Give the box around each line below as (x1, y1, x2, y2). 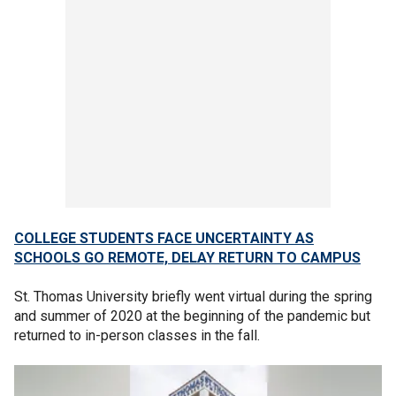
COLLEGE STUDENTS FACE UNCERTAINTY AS (14, 230, 314, 247)
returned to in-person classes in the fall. (14, 327, 267, 344)
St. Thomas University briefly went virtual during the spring (14, 288, 372, 305)
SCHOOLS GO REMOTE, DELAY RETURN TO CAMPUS (14, 249, 361, 266)
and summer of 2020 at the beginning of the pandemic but (14, 308, 370, 324)
